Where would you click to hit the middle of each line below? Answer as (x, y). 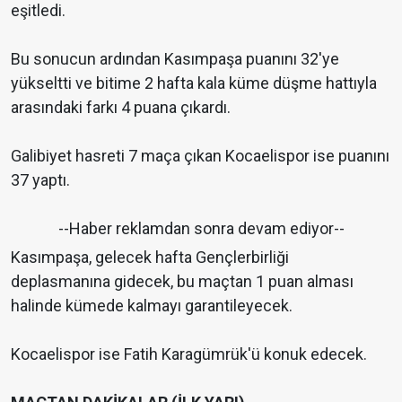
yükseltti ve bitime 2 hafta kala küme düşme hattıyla (194, 83)
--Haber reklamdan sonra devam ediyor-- (201, 229)
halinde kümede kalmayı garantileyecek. (152, 306)
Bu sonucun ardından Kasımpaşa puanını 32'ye (175, 59)
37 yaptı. (40, 180)
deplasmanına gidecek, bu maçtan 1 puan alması (182, 282)
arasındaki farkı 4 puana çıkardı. (121, 108)
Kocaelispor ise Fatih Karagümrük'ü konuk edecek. (189, 354)
